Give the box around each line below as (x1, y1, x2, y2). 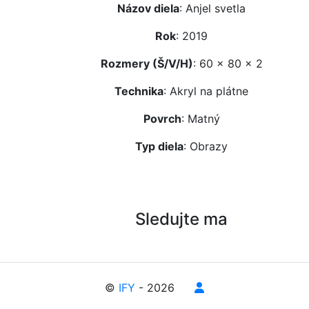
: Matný (181, 111, 220, 126)
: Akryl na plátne (163, 83, 248, 98)
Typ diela (135, 139, 183, 153)
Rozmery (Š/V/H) (100, 56, 193, 70)
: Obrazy (183, 139, 228, 153)
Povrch (143, 111, 181, 126)
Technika (114, 83, 163, 98)
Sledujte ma (135, 208, 228, 229)
